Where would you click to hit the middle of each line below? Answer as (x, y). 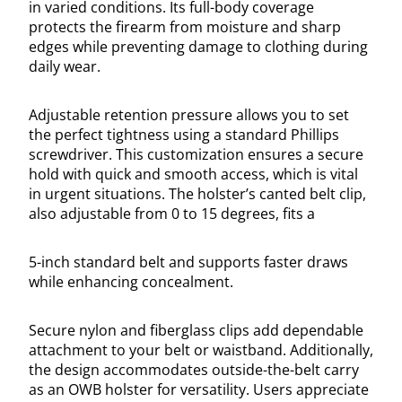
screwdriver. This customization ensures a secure (196, 155)
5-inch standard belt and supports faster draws (188, 262)
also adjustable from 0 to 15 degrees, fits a (172, 214)
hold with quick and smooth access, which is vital (193, 175)
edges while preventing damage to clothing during (198, 47)
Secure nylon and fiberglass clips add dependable (196, 331)
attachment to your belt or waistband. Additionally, (201, 350)
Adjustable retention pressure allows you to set (189, 115)
